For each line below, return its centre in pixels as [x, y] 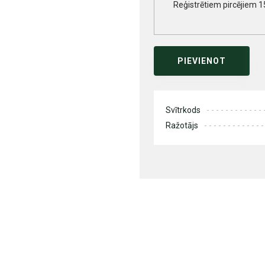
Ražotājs [182, 126]
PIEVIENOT [202, 61]
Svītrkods [183, 110]
